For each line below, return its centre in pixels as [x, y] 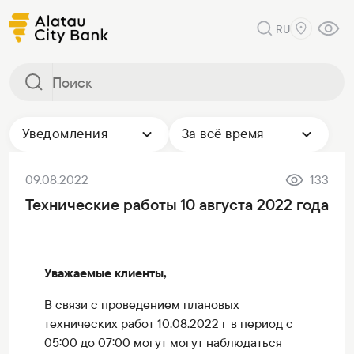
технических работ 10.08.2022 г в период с [169, 324]
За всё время [223, 134]
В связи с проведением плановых [142, 305]
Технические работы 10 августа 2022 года [177, 205]
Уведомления [65, 134]
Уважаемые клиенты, [105, 273]
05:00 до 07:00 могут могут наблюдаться [163, 343]
